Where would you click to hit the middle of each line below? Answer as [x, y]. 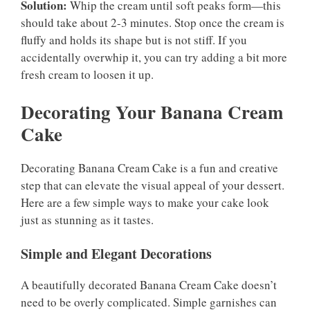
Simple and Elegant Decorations [116, 254]
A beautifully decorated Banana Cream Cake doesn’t [149, 285]
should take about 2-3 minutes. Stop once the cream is [153, 23]
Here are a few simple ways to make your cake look [145, 202]
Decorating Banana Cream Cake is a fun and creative [149, 167]
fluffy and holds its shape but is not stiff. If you [134, 40]
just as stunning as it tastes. [87, 219]
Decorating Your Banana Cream [152, 111]
